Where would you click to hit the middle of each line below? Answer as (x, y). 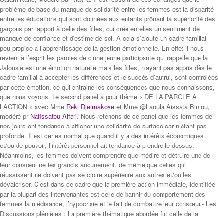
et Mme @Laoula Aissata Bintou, (162, 106)
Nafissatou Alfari (54, 116)
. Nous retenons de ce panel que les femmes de (145, 116)
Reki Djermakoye (90, 106)
